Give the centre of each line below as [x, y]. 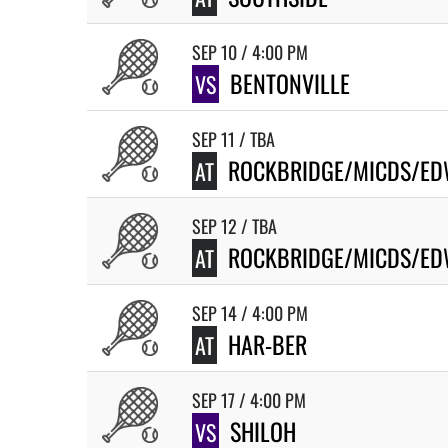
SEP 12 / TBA [234, 226]
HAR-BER [267, 344]
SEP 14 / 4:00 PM [250, 313]
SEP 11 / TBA [233, 139]
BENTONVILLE [290, 83]
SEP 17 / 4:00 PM [249, 400]
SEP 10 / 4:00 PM [250, 52]
